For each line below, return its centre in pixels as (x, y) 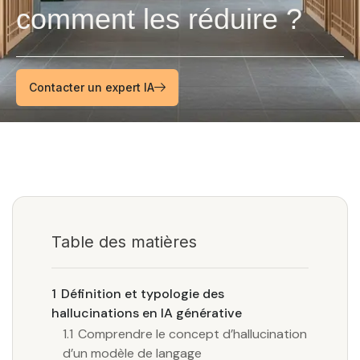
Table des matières (124, 242)
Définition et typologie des (143, 294)
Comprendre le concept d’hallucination (192, 334)
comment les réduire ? (159, 19)
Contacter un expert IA (92, 87)
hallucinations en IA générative (147, 313)
